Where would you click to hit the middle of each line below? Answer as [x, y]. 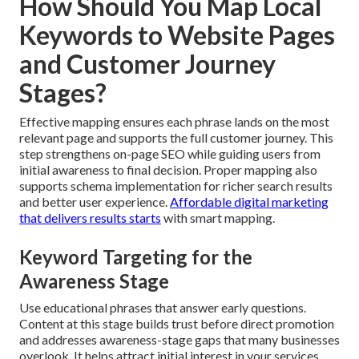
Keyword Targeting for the [136, 257]
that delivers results [73, 218]
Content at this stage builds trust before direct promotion [177, 324]
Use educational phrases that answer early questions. [163, 308]
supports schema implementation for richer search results [176, 186]
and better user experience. [95, 202]
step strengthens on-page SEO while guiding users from [170, 154]
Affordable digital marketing [249, 202]
